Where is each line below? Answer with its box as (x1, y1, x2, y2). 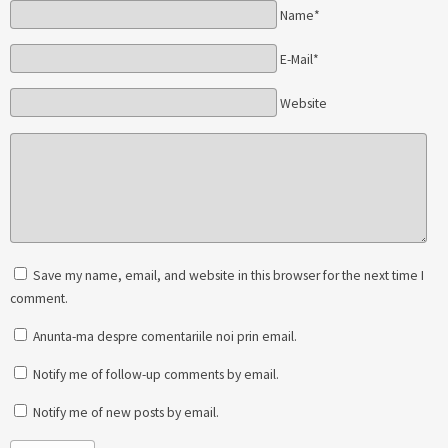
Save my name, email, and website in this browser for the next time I (30, 266, 424, 284)
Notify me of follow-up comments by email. (33, 366, 279, 384)
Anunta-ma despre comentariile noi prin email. (33, 327, 297, 345)
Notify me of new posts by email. (33, 404, 219, 422)
